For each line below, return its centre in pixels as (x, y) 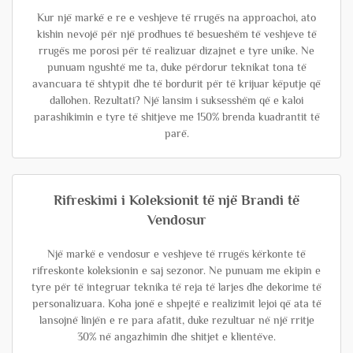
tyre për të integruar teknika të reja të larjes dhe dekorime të (176, 287)
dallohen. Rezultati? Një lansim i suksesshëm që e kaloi (176, 100)
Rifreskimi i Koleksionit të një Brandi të (176, 200)
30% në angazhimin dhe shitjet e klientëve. (176, 336)
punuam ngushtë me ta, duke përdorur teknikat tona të (176, 67)
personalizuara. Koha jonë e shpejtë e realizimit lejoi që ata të (176, 303)
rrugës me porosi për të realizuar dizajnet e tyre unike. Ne (176, 50)
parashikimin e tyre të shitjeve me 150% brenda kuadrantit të (176, 117)
